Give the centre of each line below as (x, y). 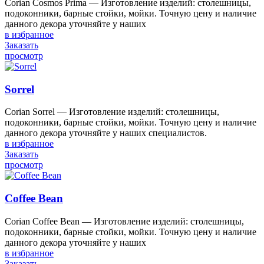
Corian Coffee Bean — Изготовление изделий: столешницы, (124, 221)
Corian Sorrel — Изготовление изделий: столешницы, (112, 112)
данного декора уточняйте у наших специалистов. (106, 133)
